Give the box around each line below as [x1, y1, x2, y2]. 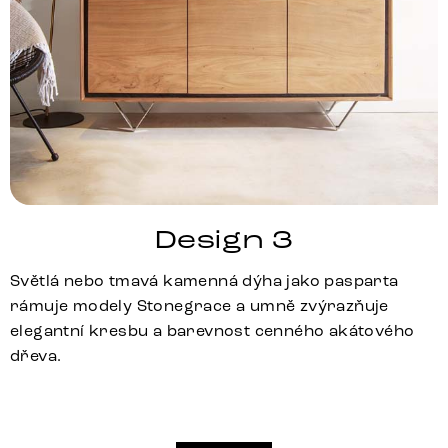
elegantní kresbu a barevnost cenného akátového [10, 321, 415, 341]
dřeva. [10, 346, 62, 366]
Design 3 [154, 224, 294, 257]
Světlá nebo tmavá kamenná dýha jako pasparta [10, 271, 399, 291]
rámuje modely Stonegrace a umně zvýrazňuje [10, 296, 389, 316]
